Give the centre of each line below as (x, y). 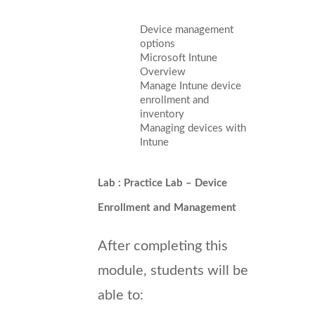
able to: (121, 295)
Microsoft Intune (179, 58)
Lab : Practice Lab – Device (162, 183)
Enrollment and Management (167, 207)
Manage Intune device (191, 86)
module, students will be (173, 270)
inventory (162, 114)
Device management (187, 30)
